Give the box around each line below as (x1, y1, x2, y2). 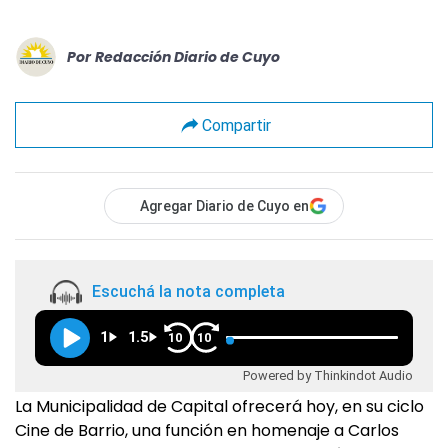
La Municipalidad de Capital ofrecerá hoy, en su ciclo (15, 395, 424, 418)
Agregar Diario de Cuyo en (140, 198, 309, 214)
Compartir (201, 115, 271, 135)
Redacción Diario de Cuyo (95, 46, 280, 67)
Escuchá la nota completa (92, 282, 285, 302)
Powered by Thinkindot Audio (243, 367, 413, 383)
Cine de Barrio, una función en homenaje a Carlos (15, 419, 399, 442)
